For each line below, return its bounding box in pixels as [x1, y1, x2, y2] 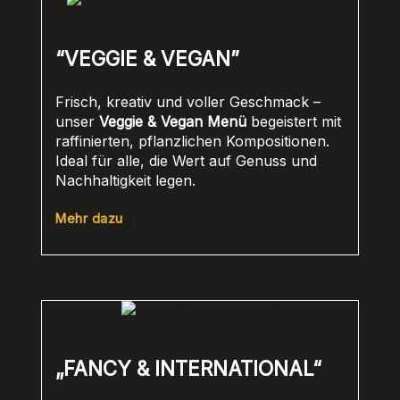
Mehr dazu [55, 211, 123, 227]
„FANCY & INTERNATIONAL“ [55, 355, 321, 380]
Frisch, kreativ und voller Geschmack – [55, 93, 321, 112]
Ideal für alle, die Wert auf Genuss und [55, 152, 317, 171]
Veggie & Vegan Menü [99, 112, 246, 131]
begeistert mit [246, 112, 341, 131]
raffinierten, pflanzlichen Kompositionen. [55, 132, 329, 151]
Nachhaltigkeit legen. [55, 171, 196, 190]
